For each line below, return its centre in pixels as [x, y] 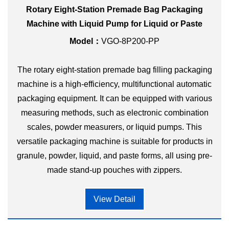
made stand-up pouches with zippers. [114, 170]
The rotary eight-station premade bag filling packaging [114, 70]
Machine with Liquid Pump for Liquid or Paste [114, 24]
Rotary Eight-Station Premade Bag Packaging [114, 9]
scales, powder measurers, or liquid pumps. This [114, 127]
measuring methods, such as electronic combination [114, 113]
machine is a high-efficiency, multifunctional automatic [114, 84]
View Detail [114, 199]
